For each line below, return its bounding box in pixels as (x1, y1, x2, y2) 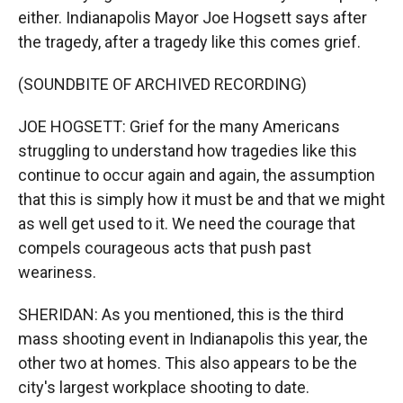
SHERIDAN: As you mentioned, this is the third (18, 305, 344, 324)
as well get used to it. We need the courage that (18, 214, 355, 233)
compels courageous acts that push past (18, 238, 311, 257)
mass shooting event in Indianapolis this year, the (18, 329, 368, 348)
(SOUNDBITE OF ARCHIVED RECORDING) (18, 75, 307, 94)
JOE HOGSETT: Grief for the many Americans (18, 117, 340, 136)
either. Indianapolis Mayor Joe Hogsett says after (18, 8, 367, 27)
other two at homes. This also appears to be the (18, 354, 357, 372)
